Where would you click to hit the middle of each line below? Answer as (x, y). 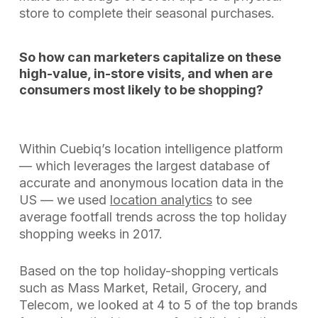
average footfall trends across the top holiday (153, 217)
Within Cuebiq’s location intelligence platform (151, 149)
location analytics (161, 200)
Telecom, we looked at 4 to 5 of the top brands (158, 305)
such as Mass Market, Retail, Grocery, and (143, 288)
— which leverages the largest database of (144, 166)
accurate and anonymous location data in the (151, 183)
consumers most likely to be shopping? (141, 90)
